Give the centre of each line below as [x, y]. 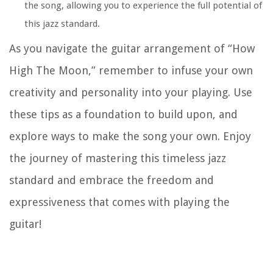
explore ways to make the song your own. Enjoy [130, 136]
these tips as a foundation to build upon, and [123, 115]
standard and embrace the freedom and [112, 180]
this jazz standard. [62, 24]
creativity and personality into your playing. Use [131, 93]
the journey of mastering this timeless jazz [118, 158]
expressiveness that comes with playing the [119, 202]
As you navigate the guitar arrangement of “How [132, 49]
